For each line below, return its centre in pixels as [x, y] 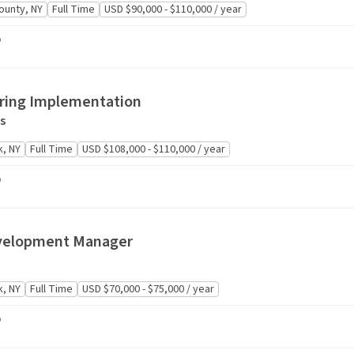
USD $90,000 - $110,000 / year [173, 9]
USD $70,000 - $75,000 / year [148, 289]
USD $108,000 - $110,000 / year [153, 149]
